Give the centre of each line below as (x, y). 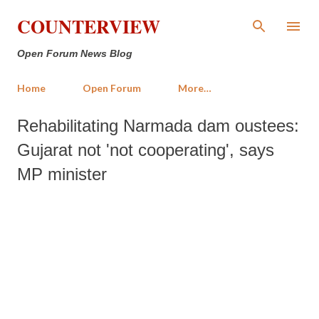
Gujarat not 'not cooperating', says (146, 150)
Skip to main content (159, 17)
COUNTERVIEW (89, 26)
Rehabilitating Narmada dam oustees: (158, 126)
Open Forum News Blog (75, 53)
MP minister (62, 174)
